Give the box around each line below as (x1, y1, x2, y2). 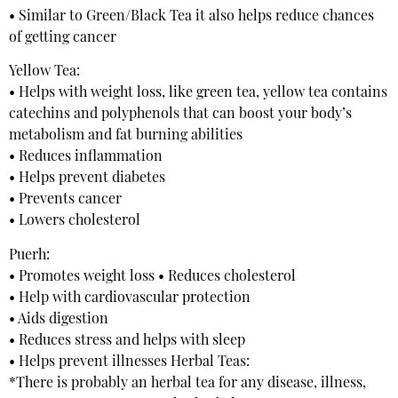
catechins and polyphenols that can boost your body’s (9, 107, 352, 123)
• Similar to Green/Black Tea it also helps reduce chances (9, 9, 374, 24)
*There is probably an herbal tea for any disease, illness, (9, 376, 366, 391)
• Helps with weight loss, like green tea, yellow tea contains (9, 86, 387, 101)
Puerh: (9, 248, 50, 263)
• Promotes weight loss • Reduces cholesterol (9, 269, 296, 284)
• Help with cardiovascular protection (9, 291, 251, 306)
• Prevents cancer (9, 193, 122, 208)
